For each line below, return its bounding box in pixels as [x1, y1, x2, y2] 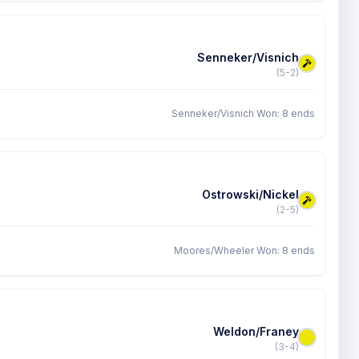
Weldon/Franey [213, 325, 299, 338]
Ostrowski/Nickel [202, 188, 299, 201]
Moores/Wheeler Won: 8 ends [174, 244, 315, 256]
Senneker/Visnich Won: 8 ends [171, 107, 315, 119]
